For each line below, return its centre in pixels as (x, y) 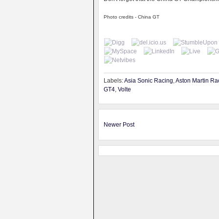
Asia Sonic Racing (149, 81)
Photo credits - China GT (131, 17)
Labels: (114, 81)
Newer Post (119, 125)
